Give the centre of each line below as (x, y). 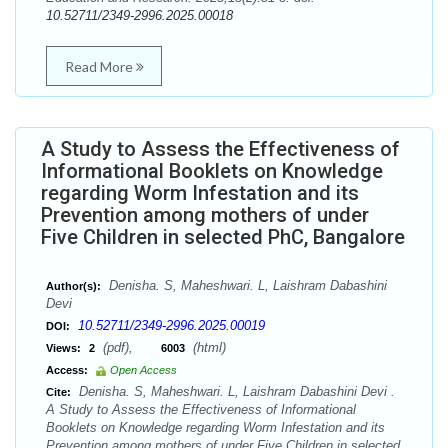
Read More (100, 66)
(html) (207, 347)
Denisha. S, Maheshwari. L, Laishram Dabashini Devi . (235, 391)
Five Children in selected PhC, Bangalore (223, 237)
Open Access (143, 370)
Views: (63, 348)
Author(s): (73, 286)
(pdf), (130, 347)
